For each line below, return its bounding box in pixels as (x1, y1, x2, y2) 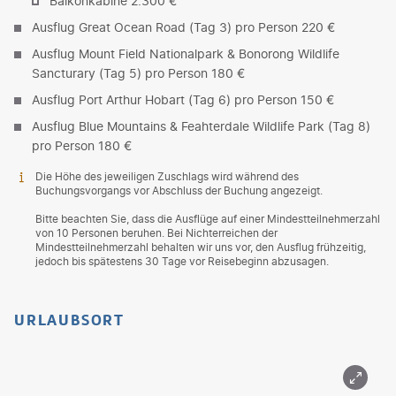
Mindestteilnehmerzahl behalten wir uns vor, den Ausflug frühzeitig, (35, 240, 366, 254)
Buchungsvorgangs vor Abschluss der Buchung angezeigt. (35, 183, 323, 197)
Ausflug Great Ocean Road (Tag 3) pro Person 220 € (32, 19, 335, 34)
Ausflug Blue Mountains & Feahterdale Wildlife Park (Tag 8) (32, 118, 370, 133)
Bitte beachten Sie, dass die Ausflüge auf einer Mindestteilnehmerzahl (35, 211, 380, 225)
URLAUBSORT (14, 308, 125, 331)
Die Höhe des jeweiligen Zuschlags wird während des (35, 169, 299, 183)
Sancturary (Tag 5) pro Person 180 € (32, 65, 245, 80)
